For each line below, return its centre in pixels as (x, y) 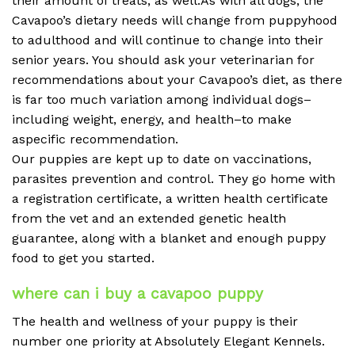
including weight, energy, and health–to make (152, 120)
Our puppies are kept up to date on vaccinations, (162, 159)
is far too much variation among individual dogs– (162, 100)
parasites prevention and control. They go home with (174, 179)
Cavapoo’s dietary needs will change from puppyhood (175, 21)
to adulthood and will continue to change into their (168, 40)
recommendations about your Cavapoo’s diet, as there (177, 80)
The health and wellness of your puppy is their (155, 321)
